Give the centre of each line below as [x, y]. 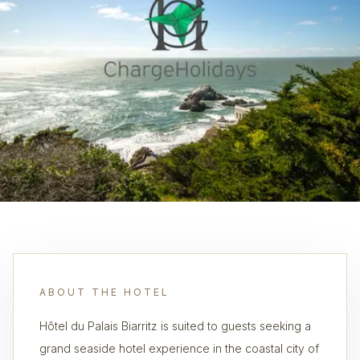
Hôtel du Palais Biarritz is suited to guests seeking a [175, 326]
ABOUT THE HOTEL [104, 292]
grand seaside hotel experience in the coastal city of [179, 348]
